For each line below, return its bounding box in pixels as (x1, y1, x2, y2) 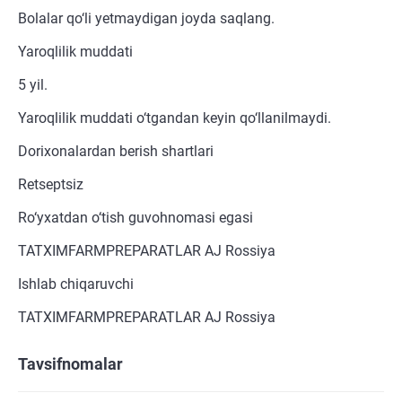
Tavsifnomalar (18, 354, 123, 374)
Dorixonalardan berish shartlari (18, 143, 214, 161)
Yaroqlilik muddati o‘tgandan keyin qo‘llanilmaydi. (18, 109, 331, 127)
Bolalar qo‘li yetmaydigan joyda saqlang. (18, 10, 275, 28)
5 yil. (18, 76, 48, 94)
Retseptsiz (18, 176, 83, 194)
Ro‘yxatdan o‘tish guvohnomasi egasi (18, 209, 253, 227)
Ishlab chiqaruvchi (18, 275, 134, 293)
